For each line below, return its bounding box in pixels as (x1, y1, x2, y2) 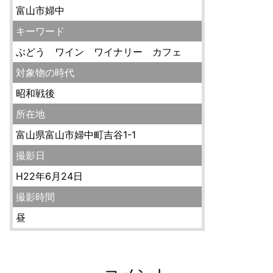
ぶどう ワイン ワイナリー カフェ (16, 45, 191, 58)
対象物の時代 (16, 66, 74, 79)
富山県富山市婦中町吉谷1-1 (16, 128, 136, 141)
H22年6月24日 (16, 169, 83, 182)
